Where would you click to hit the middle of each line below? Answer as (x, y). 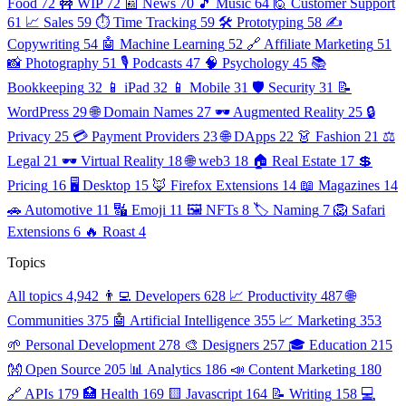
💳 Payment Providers (136, 136)
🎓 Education (328, 344)
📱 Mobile (201, 87)
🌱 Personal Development (81, 344)
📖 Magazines (340, 185)
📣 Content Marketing (293, 369)
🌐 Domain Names (142, 111)
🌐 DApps (248, 136)
